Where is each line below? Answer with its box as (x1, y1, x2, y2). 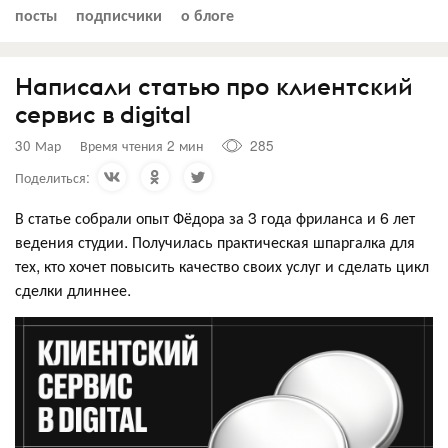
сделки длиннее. (15, 277, 131, 301)
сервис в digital (15, 98, 191, 129)
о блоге (181, 2, 234, 26)
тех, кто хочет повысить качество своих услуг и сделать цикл (15, 253, 429, 277)
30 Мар (15, 135, 61, 155)
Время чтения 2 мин (80, 135, 203, 155)
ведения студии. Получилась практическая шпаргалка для (15, 229, 415, 253)
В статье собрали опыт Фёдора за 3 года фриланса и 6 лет (15, 205, 415, 229)
